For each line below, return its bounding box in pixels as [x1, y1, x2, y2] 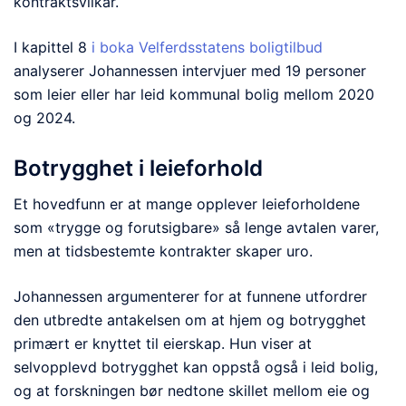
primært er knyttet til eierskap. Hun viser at [14, 333, 312, 353]
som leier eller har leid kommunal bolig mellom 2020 [14, 85, 374, 103]
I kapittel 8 [14, 38, 92, 56]
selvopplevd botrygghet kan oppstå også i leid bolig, [14, 357, 378, 376]
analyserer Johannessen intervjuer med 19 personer [14, 62, 366, 80]
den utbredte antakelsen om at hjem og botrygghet [14, 310, 366, 329]
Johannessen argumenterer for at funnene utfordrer [14, 286, 367, 305]
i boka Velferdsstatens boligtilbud [92, 38, 323, 56]
